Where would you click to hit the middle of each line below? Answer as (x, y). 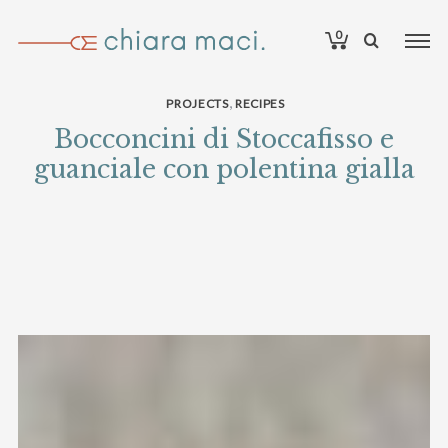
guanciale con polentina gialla (224, 169)
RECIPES (259, 103)
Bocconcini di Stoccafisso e (224, 139)
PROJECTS (197, 103)
